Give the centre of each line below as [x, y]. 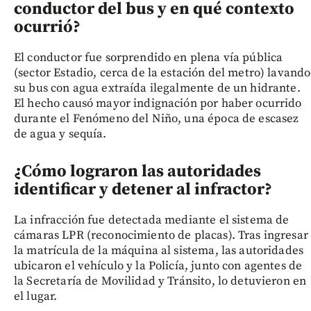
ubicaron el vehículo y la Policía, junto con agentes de [158, 266]
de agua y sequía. [60, 134]
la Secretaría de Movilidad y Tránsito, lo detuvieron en [160, 281]
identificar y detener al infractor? [143, 189]
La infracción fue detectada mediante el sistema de [152, 220]
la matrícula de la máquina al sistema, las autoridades [159, 250]
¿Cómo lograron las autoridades [137, 171]
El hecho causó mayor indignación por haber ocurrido [158, 103]
